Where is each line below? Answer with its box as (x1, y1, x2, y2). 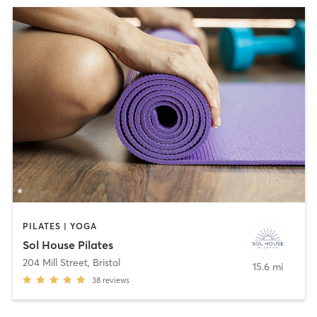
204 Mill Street (22, 255, 88, 269)
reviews (102, 275, 129, 285)
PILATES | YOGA (22, 221, 97, 232)
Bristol (92, 255, 120, 269)
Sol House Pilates (22, 237, 113, 252)
